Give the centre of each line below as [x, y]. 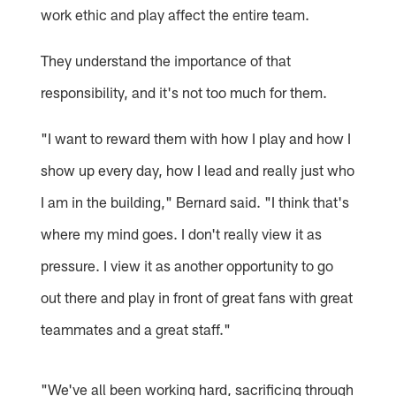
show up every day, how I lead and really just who [198, 170]
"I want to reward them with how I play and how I [196, 138]
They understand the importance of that [166, 61]
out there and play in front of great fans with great [197, 297]
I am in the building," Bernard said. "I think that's [195, 202]
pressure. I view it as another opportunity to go [187, 266]
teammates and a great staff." [136, 329]
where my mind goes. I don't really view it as [182, 234]
